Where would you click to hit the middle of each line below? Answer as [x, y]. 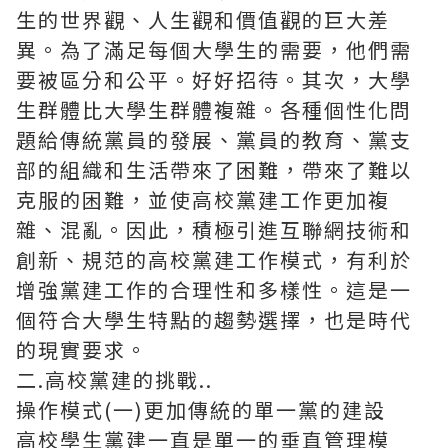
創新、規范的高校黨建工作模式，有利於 [214, 259]
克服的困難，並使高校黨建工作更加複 [203, 199]
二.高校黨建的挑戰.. [114, 379]
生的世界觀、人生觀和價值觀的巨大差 [203, 19]
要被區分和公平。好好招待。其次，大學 [214, 79]
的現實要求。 [82, 349]
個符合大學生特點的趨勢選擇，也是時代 [214, 319]
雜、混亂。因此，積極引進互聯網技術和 [214, 229]
